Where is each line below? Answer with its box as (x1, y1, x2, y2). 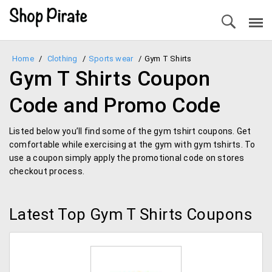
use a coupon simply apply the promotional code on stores (9, 153, 245, 163)
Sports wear (88, 54, 134, 63)
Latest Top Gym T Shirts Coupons (9, 205, 253, 223)
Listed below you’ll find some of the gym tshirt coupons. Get (9, 126, 251, 136)
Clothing (47, 54, 78, 63)
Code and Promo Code (9, 93, 221, 117)
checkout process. (9, 166, 85, 176)
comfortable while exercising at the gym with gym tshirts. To (9, 140, 256, 149)
